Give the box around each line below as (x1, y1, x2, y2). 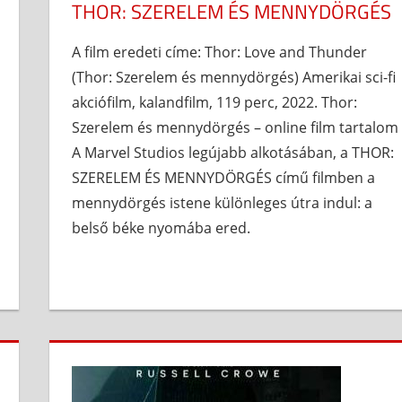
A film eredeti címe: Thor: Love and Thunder (72, 41, 368, 62)
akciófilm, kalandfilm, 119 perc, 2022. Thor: (72, 92, 358, 112)
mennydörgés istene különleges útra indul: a (72, 192, 373, 213)
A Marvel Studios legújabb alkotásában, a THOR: (72, 142, 395, 162)
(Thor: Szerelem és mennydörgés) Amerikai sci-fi (72, 66, 397, 87)
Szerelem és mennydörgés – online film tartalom (72, 117, 399, 137)
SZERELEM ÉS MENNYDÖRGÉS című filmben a (72, 167, 376, 188)
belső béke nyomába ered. (72, 217, 251, 238)
